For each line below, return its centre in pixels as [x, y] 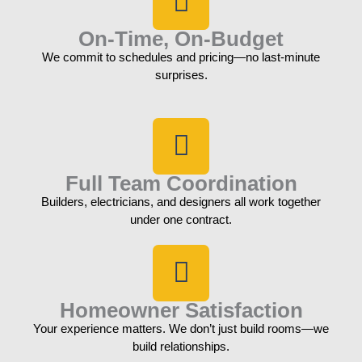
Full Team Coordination [181, 183]
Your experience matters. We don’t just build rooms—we [181, 328]
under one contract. [181, 219]
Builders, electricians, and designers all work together [181, 201]
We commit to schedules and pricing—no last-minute [181, 57]
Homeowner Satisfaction [181, 310]
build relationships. [181, 346]
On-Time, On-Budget [181, 39]
